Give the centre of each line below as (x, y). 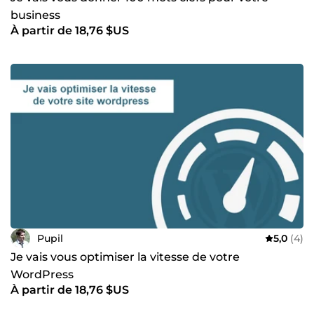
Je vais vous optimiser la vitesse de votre (125, 257)
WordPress (42, 275)
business (35, 15)
